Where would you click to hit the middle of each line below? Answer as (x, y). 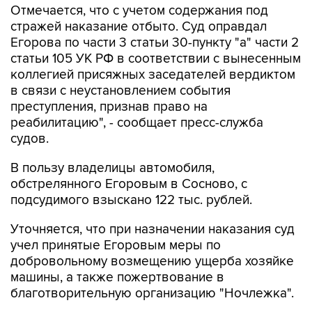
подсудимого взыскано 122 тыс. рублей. (131, 200)
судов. (30, 139)
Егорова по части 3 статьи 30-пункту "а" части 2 (155, 43)
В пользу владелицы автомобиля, (112, 168)
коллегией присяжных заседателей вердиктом (153, 75)
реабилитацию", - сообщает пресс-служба (137, 123)
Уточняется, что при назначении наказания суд (153, 229)
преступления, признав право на (109, 107)
